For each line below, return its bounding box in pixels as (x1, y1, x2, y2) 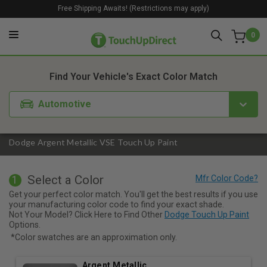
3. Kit (178, 39, 201, 51)
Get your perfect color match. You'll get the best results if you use (9, 189, 258, 199)
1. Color (66, 39, 102, 51)
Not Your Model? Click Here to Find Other (9, 209, 164, 219)
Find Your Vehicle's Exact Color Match (49, 71, 218, 83)
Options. (9, 219, 41, 229)
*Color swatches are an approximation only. (11, 232, 177, 242)
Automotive (38, 98, 92, 110)
